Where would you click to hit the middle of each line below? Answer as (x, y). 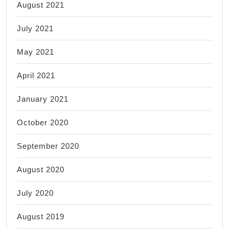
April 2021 (36, 75)
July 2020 (35, 193)
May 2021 (36, 52)
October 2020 (43, 122)
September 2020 (48, 146)
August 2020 (41, 169)
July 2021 (35, 28)
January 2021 (43, 99)
